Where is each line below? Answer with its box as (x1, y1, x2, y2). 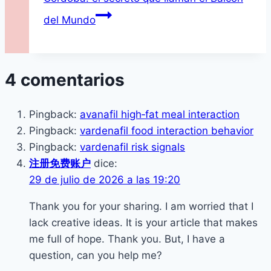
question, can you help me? (29, 249, 162, 262)
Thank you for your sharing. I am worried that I (29, 200, 253, 213)
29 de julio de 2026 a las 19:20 (29, 174, 180, 186)
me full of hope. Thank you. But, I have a (29, 233, 225, 246)
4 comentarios (5, 69, 125, 90)
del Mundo (44, 13, 96, 26)
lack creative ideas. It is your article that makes (29, 217, 258, 229)
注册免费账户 (29, 157, 91, 170)
